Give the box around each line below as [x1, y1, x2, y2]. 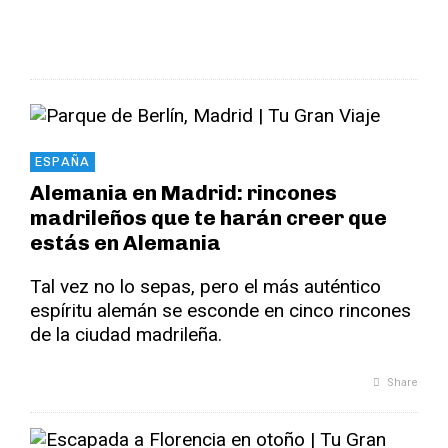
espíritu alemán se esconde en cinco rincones [30, 299, 411, 322]
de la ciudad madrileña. [30, 323, 222, 346]
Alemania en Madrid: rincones [30, 180, 337, 205]
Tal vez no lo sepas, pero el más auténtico [30, 275, 381, 298]
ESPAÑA [35, 154, 90, 169]
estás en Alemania [30, 230, 221, 255]
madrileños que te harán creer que [30, 205, 387, 230]
